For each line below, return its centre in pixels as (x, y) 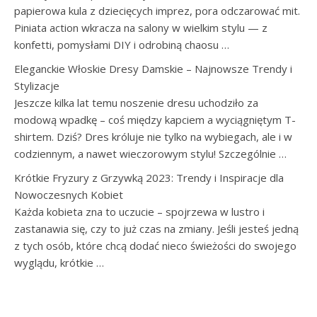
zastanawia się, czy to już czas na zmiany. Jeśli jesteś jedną (156, 229)
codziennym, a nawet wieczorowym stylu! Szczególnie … (150, 154)
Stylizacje (37, 86)
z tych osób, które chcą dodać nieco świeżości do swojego (155, 246)
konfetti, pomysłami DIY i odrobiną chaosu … (122, 45)
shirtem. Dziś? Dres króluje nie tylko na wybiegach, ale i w (153, 137)
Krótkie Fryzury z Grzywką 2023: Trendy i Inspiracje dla (149, 178)
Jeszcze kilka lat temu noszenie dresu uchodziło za (136, 103)
